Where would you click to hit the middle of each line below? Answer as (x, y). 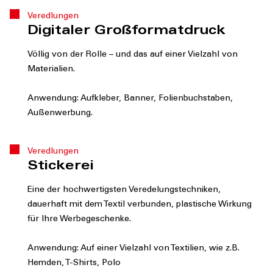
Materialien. (51, 70)
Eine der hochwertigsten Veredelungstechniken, (124, 190)
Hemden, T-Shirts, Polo (74, 264)
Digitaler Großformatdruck (126, 32)
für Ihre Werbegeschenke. (79, 220)
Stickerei (61, 167)
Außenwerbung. (60, 114)
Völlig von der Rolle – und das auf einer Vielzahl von (133, 55)
